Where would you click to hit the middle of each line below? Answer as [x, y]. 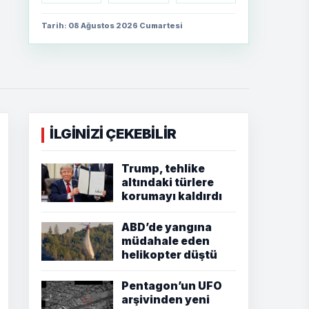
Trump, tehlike [163, 169]
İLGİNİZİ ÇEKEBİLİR [113, 134]
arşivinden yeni [166, 300]
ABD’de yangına [167, 227]
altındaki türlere [168, 182]
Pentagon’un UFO [172, 286]
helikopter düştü [169, 255]
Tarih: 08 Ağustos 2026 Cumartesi [112, 26]
